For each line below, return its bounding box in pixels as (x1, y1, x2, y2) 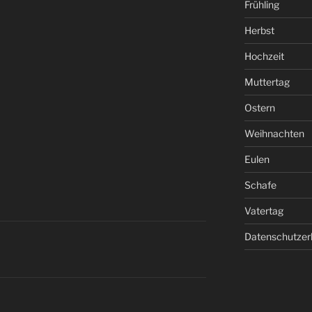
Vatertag (244, 205, 283, 217)
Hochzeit (244, 50, 284, 62)
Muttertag (244, 76, 290, 88)
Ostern (244, 102, 275, 114)
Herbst (244, 24, 274, 36)
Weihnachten (244, 127, 304, 139)
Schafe (244, 179, 276, 191)
